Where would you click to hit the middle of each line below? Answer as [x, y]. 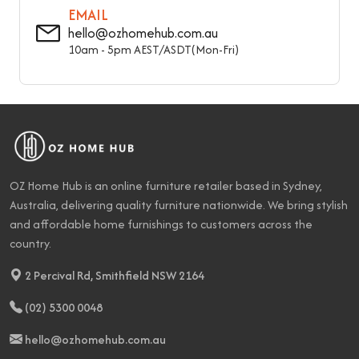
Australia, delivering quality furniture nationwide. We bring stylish [179, 204]
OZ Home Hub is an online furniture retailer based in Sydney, [166, 185]
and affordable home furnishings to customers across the [161, 224]
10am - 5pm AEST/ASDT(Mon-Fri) [153, 49]
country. [30, 243]
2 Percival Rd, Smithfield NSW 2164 [113, 275]
